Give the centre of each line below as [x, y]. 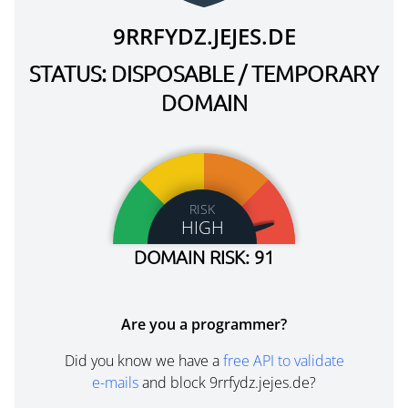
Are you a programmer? [204, 324]
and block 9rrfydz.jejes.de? [227, 382]
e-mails [115, 382]
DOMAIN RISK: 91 [204, 257]
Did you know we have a [143, 361]
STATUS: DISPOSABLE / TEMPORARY [204, 73]
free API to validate [283, 361]
